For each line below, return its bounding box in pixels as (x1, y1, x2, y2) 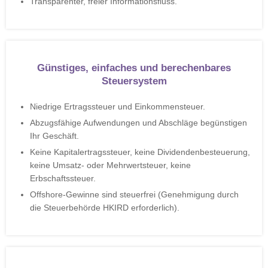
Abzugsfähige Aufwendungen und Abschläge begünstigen (30, 118, 247, 127)
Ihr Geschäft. (30, 131, 79, 141)
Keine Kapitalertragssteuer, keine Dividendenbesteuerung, (30, 147, 250, 157)
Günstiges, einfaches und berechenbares (37, 62, 231, 74)
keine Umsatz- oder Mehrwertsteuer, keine (30, 160, 191, 170)
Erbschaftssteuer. (30, 173, 96, 183)
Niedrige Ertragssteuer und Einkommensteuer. (30, 102, 205, 111)
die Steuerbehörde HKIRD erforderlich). (30, 203, 179, 212)
